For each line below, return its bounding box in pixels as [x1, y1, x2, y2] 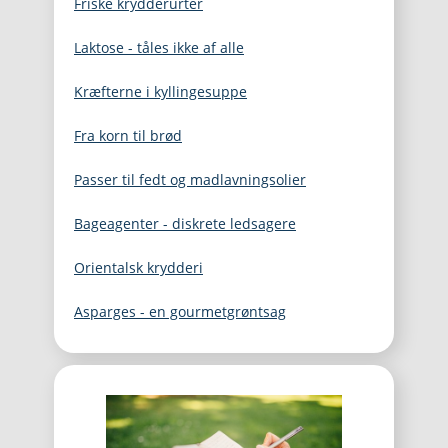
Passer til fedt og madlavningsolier [74, 170, 306, 189]
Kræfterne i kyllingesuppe [74, 82, 247, 101]
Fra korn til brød [74, 126, 182, 145]
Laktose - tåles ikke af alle [74, 38, 244, 57]
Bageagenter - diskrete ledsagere [74, 214, 296, 233]
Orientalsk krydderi [74, 258, 203, 277]
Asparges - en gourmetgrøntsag [74, 302, 286, 321]
